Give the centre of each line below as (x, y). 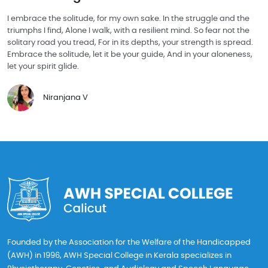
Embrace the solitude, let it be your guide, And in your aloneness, (130, 54)
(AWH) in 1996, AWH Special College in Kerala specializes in (119, 256)
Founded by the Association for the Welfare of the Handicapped (129, 243)
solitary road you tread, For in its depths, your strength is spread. (130, 42)
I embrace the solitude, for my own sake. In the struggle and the (128, 19)
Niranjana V (66, 98)
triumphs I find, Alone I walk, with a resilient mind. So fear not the (128, 31)
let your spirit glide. (43, 66)
